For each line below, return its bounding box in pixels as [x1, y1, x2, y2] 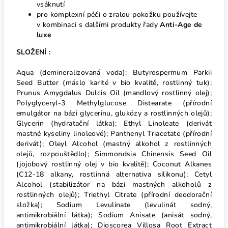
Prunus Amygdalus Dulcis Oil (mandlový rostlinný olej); [16, 88, 212, 98]
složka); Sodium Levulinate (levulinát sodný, [16, 200, 212, 210]
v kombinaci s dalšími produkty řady [37, 20, 160, 30]
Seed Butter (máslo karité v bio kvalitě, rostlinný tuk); [16, 78, 212, 88]
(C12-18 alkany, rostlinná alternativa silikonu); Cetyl [16, 169, 212, 179]
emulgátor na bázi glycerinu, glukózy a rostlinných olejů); [16, 108, 212, 118]
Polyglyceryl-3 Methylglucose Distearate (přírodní [16, 98, 212, 108]
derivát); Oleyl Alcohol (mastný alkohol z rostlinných [16, 139, 212, 149]
